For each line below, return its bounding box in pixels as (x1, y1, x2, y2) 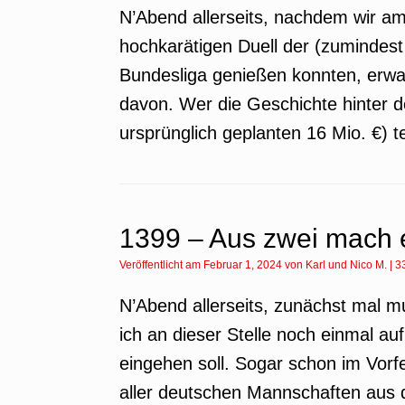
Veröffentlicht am (126, 259, 203, 271)
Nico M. (350, 259, 387, 271)
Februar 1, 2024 (203, 259, 282, 271)
